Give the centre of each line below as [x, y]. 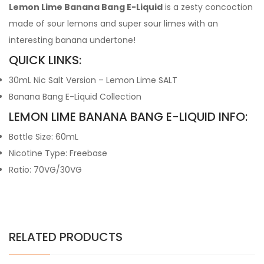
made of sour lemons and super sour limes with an [113, 24]
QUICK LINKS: [45, 60]
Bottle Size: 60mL [44, 137]
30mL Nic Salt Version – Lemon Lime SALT [93, 80]
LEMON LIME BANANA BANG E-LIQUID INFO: [128, 117]
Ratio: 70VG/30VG [45, 170]
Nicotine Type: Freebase [58, 153]
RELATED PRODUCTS [66, 237]
